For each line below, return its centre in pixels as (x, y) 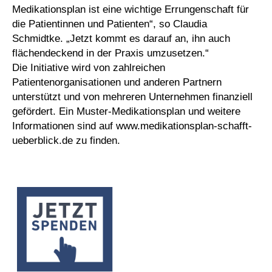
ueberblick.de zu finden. (66, 140)
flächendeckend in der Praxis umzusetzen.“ (110, 53)
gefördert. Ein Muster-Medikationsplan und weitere (126, 111)
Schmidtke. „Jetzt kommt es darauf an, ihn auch (121, 38)
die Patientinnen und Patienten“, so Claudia (110, 24)
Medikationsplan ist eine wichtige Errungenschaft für (131, 9)
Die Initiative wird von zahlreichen (89, 67)
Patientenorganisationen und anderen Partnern (117, 82)
